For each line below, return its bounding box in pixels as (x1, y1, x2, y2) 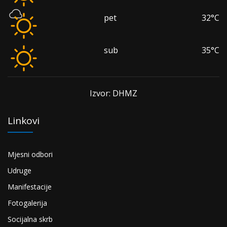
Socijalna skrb (8, 214, 53, 224)
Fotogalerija (8, 198, 47, 208)
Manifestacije (8, 182, 52, 192)
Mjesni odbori (8, 149, 53, 160)
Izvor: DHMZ (90, 88, 137, 99)
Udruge (8, 166, 31, 176)
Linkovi (8, 114, 40, 128)
